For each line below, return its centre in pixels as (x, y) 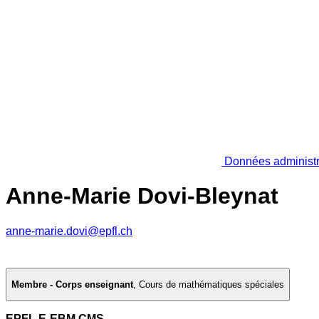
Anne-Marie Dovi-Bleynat (142, 196)
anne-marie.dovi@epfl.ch (69, 231)
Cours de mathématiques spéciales (211, 285)
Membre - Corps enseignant (72, 285)
